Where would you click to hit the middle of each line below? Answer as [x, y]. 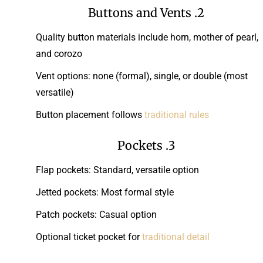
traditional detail [176, 237]
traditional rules [177, 114]
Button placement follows [90, 114]
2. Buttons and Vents [201, 12]
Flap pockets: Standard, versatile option [117, 170]
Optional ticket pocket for [89, 237]
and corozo [59, 53]
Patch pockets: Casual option [96, 214]
